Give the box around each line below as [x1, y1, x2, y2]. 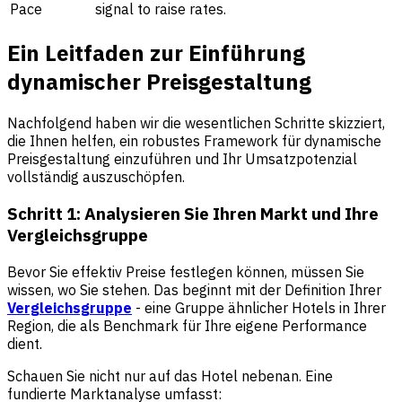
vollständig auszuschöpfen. [7, 168, 185, 187]
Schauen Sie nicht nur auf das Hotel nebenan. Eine [7, 366, 333, 385]
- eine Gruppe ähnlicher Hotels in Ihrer [132, 298, 386, 317]
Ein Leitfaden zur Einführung [7, 39, 305, 68]
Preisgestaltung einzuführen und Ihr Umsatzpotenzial [7, 150, 357, 169]
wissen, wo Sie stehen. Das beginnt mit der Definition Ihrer [7, 280, 381, 299]
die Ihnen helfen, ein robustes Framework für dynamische [7, 132, 381, 151]
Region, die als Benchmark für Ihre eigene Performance [7, 316, 367, 335]
